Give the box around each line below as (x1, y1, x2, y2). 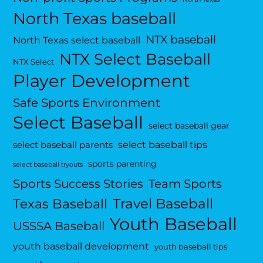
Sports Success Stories (13, 176, 144, 191)
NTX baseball (146, 33, 217, 47)
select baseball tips (118, 139, 208, 151)
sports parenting (88, 159, 157, 170)
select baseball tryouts (13, 161, 83, 169)
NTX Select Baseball (59, 50, 211, 69)
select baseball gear (149, 120, 230, 131)
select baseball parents (13, 139, 113, 151)
